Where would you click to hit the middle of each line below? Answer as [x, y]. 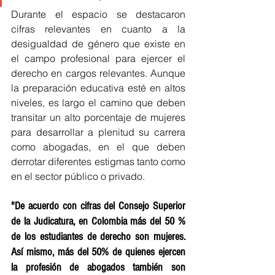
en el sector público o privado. [79, 176]
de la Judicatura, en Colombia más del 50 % [98, 222]
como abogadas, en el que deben [98, 147]
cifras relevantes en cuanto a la [98, 29]
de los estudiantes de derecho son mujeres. [98, 237]
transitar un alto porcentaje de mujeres [98, 118]
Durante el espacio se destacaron [98, 14]
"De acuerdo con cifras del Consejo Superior [98, 206]
